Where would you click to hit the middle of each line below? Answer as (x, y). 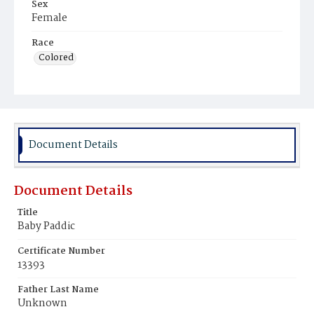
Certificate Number (61, 251)
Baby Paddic (46, 226)
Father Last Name (58, 290)
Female (49, 18)
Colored (56, 58)
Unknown (42, 303)
